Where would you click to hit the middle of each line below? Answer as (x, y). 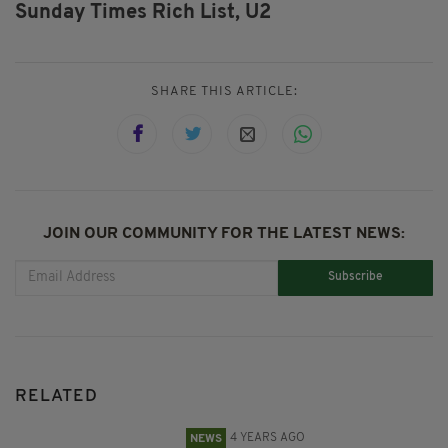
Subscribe (356, 277)
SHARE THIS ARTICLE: (224, 91)
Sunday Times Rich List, (127, 13)
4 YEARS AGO (268, 437)
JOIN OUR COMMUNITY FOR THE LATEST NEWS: (224, 233)
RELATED (56, 396)
